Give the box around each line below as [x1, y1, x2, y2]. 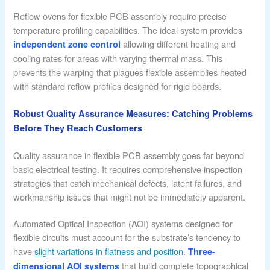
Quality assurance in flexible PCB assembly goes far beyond [13, 148, 245, 162]
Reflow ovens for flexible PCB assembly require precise [13, 9, 227, 22]
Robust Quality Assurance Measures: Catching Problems [13, 107, 253, 119]
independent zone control [13, 37, 121, 50]
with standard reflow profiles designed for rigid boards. [13, 79, 222, 92]
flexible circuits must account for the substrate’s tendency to [13, 231, 241, 244]
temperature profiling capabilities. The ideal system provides [13, 23, 243, 36]
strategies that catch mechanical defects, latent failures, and [13, 176, 242, 189]
